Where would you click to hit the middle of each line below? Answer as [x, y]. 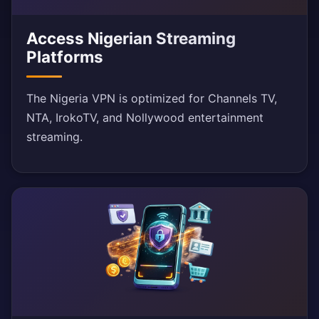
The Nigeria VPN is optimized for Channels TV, [152, 99]
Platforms [65, 57]
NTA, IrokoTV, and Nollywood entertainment [145, 118]
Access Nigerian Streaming [131, 38]
